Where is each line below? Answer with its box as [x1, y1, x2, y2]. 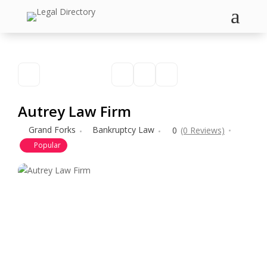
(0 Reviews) [181, 125, 225, 136]
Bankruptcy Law [92, 124, 154, 135]
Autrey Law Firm [18, 101, 131, 121]
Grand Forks [29, 124, 76, 135]
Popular [34, 140, 61, 150]
